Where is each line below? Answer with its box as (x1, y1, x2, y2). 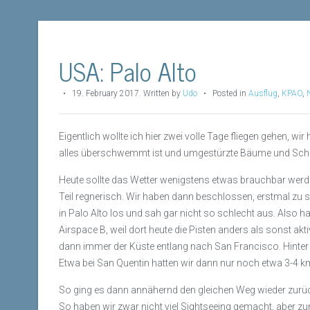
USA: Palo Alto (59, 51, 197, 91)
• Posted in (197, 89, 248, 98)
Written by (143, 89, 183, 98)
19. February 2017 (72, 89, 139, 98)
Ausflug (248, 89, 277, 98)
